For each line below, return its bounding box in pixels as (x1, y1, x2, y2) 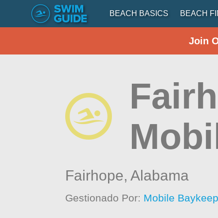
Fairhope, (65, 167, 131, 183)
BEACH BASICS (109, 9, 168, 18)
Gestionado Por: (65, 192, 144, 203)
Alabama (130, 167, 189, 183)
